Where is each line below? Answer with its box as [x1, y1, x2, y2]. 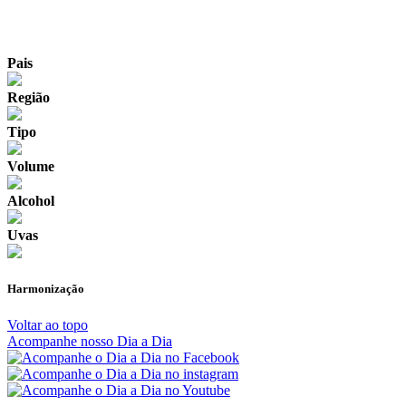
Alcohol [7, 193, 54, 209]
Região [7, 90, 50, 106]
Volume [7, 159, 54, 175]
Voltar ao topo [7, 316, 88, 333]
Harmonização [7, 282, 84, 296]
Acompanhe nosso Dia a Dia [7, 333, 172, 349]
